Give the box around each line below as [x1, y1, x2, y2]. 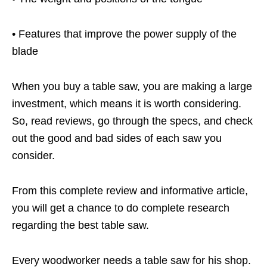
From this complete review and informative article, [12, 185, 248, 197]
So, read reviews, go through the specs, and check [12, 115, 253, 128]
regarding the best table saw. [12, 219, 149, 232]
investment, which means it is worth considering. [12, 98, 241, 110]
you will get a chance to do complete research [12, 202, 229, 215]
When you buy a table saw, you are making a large [12, 80, 252, 93]
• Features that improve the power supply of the [12, 28, 237, 41]
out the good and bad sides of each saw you [12, 132, 222, 145]
